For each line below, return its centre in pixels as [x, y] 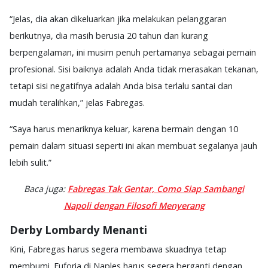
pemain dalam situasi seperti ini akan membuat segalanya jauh [133, 145]
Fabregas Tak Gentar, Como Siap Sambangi [156, 188]
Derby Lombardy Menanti [78, 229]
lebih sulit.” [31, 162]
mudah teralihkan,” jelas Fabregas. [77, 102]
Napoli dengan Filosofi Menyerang [134, 205]
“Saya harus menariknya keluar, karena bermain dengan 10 [124, 129]
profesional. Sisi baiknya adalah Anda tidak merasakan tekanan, [134, 69]
